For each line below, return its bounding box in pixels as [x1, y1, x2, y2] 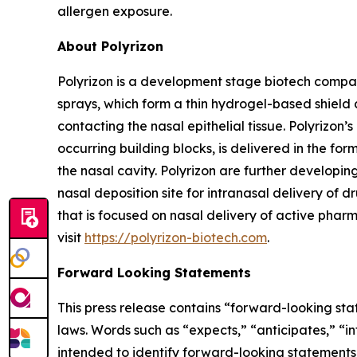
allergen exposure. [57, 2, 172, 19]
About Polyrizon [57, 37, 163, 54]
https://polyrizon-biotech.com [84, 229, 267, 245]
